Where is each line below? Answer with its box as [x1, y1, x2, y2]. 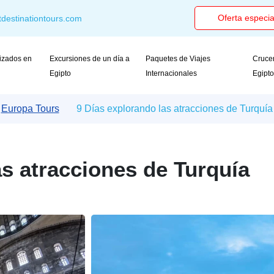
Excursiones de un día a [49, 54, 130, 63]
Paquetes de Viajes [146, 54, 211, 63]
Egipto [49, 69, 73, 78]
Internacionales [146, 69, 199, 78]
